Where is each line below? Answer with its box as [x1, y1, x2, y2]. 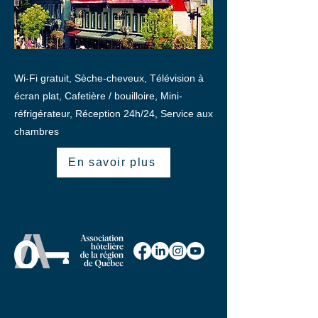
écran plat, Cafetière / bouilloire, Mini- [14, 90, 182, 102]
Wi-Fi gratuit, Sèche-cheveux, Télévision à [14, 72, 204, 84]
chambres [14, 126, 59, 137]
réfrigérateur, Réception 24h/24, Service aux [14, 108, 213, 119]
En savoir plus [68, 156, 156, 168]
